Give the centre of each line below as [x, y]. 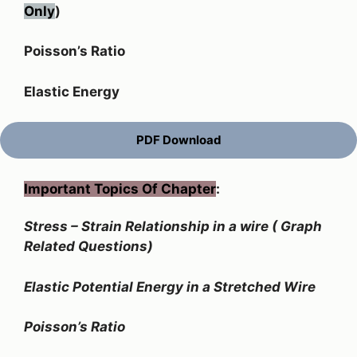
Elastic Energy [72, 91]
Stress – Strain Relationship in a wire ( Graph [173, 227]
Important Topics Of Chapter [120, 188]
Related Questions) [88, 247]
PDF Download [178, 140]
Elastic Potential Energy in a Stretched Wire [170, 286]
